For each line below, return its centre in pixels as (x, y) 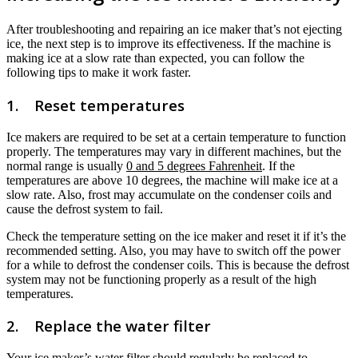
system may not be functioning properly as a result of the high (161, 279)
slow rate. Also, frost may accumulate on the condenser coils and (169, 194)
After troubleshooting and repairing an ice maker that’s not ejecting (174, 30)
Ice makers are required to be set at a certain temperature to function (176, 137)
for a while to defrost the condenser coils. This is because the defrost (178, 265)
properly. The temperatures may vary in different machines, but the (174, 151)
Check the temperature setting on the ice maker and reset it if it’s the (176, 236)
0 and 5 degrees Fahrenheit (194, 165)
